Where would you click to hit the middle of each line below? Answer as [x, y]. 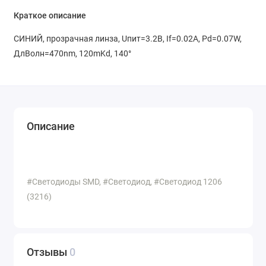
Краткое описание [50, 16]
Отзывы [48, 252]
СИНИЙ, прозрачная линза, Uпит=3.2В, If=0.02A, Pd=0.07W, [127, 39]
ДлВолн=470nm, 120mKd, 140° [72, 54]
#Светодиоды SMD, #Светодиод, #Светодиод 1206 [124, 181]
